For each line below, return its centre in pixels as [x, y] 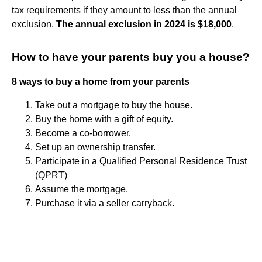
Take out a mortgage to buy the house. [114, 105]
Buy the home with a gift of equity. [104, 119]
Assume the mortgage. [82, 189]
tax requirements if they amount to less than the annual [124, 10]
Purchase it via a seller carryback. [105, 203]
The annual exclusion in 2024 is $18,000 [144, 24]
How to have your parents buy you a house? [131, 57]
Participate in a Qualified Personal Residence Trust [141, 161]
